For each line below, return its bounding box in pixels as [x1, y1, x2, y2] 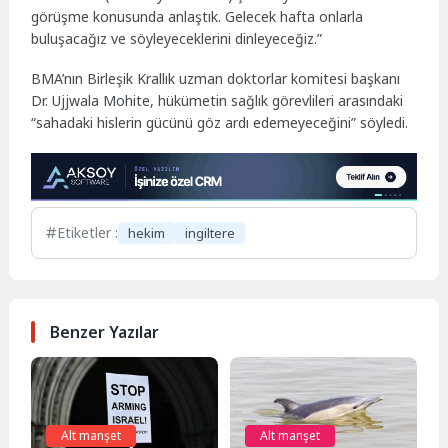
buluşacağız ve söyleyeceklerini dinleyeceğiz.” [31, 28, 323, 48]
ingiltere [185, 223, 236, 242]
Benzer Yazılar [49, 320, 159, 343]
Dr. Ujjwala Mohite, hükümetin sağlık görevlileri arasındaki [31, 91, 404, 111]
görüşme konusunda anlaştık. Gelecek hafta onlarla [31, 6, 364, 26]
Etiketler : [57, 223, 119, 243]
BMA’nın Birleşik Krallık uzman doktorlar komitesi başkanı [31, 69, 401, 89]
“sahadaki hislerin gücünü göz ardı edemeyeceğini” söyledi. [31, 113, 409, 133]
